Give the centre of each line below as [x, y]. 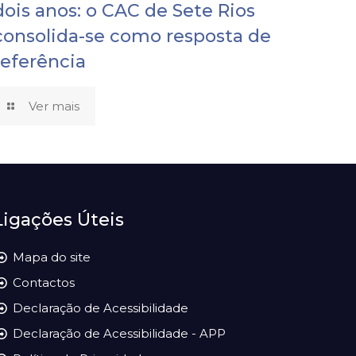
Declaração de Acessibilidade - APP [120, 334]
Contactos [44, 283]
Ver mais [54, 106]
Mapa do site [52, 257]
